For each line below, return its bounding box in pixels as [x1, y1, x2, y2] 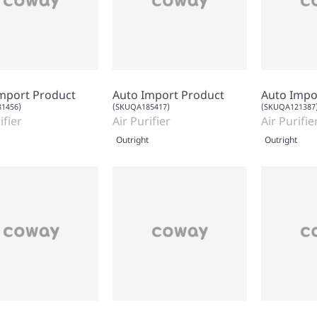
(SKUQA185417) [113, 100, 170, 112]
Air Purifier [113, 113, 171, 129]
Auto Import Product [113, 86, 224, 103]
